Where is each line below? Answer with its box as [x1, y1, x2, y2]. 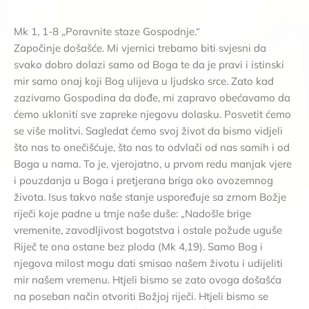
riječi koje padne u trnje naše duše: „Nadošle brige [14, 206, 251, 220]
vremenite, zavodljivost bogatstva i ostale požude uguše [14, 223, 282, 237]
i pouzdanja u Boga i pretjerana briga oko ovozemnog [14, 173, 273, 187]
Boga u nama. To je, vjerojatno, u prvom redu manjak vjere [14, 157, 292, 170]
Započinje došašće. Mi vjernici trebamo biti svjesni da [14, 41, 266, 54]
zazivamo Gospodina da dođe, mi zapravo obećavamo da [14, 90, 290, 104]
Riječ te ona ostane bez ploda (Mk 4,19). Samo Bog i [14, 239, 263, 253]
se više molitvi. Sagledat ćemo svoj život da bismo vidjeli [14, 123, 283, 137]
